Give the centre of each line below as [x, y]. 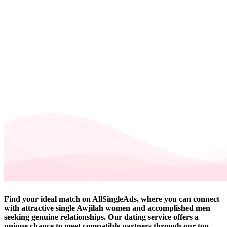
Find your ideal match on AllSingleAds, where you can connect [112, 199]
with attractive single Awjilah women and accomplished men [107, 208]
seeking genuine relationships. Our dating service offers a [101, 217]
